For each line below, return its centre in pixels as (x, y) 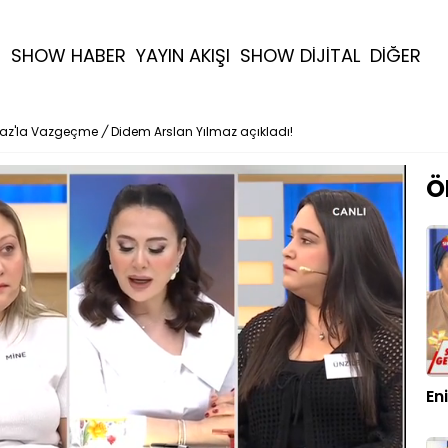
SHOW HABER (68, 55)
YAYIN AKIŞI (183, 55)
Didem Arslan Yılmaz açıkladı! (202, 131)
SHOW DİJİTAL (300, 55)
